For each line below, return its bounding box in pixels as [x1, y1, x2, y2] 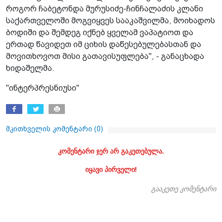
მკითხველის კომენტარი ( [6, 124, 97, 133]
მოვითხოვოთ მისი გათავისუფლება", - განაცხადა [6, 52, 204, 60]
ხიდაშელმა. [6, 63, 55, 72]
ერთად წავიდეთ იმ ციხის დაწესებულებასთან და [6, 40, 201, 49]
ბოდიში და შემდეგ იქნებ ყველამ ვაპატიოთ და [6, 28, 193, 37]
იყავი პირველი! [85, 164, 137, 174]
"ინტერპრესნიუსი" [6, 83, 79, 92]
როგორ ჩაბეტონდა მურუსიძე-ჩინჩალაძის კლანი [6, 4, 203, 13]
